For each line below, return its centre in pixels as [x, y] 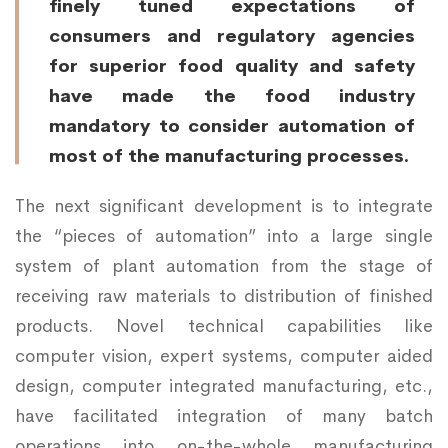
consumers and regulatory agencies [232, 36]
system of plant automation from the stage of [224, 266]
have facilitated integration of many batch [224, 416]
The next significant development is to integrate [224, 206]
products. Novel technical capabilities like [224, 326]
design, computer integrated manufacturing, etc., [224, 386]
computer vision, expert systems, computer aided [224, 356]
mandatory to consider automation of [232, 126]
